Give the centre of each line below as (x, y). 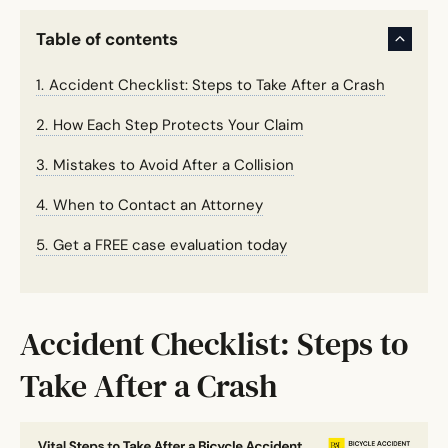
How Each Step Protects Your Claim (178, 125)
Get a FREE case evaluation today (170, 245)
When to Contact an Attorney (158, 205)
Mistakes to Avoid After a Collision (173, 165)
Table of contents (107, 39)
